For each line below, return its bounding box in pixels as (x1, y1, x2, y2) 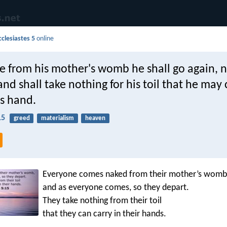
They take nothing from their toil (43, 196, 162, 206)
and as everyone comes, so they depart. (43, 183, 189, 193)
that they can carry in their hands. (43, 209, 166, 219)
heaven (85, 115, 105, 122)
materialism (41, 115, 74, 122)
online (35, 35, 54, 43)
